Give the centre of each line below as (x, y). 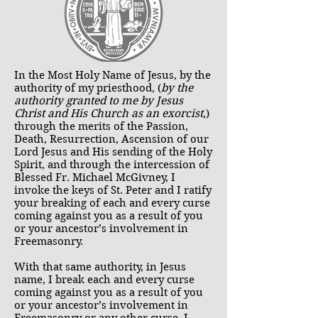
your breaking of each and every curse (112, 203)
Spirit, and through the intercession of (112, 165)
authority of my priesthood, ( (88, 88)
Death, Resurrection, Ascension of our (111, 139)
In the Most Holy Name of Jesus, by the (113, 75)
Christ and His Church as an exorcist (109, 114)
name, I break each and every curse (104, 280)
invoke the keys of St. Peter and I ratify (113, 190)
